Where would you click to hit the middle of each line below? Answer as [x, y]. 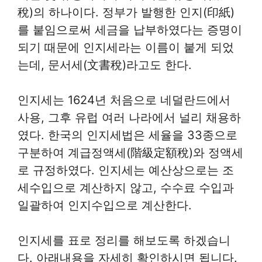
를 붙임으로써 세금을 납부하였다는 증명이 [130, 30]
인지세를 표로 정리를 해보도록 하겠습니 [124, 241]
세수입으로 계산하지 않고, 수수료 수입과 [126, 188]
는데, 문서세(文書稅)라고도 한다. [105, 65]
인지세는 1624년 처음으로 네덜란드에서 [124, 100]
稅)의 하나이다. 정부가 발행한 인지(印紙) [126, 13]
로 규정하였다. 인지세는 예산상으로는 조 [126, 170]
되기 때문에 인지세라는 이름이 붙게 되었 [126, 48]
